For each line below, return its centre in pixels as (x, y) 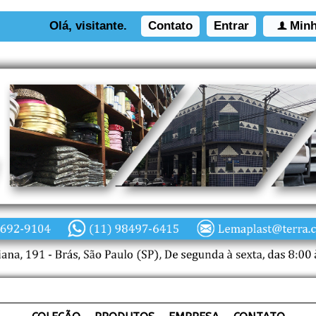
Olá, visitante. (88, 26)
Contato (170, 26)
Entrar (231, 26)
